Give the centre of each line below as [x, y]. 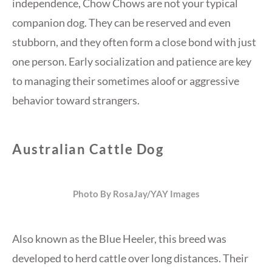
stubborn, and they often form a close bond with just [134, 42]
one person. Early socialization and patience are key [132, 62]
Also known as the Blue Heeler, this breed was [119, 239]
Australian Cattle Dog [88, 149]
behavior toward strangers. [76, 100]
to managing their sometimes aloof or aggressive [126, 81]
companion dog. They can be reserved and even [121, 23]
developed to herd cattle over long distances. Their [130, 258]
